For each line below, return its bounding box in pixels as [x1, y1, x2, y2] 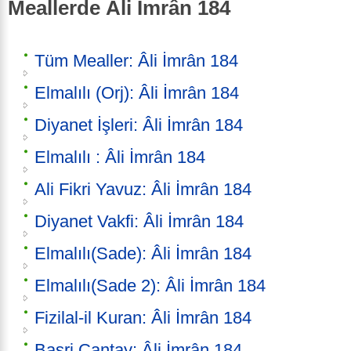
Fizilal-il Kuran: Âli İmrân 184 [34, 308, 251, 328]
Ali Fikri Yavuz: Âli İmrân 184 [34, 179, 251, 200]
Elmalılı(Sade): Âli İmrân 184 [34, 244, 251, 264]
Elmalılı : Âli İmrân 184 [34, 147, 205, 168]
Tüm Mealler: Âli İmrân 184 [34, 51, 238, 71]
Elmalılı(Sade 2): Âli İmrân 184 [34, 276, 266, 296]
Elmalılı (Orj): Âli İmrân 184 [34, 83, 239, 103]
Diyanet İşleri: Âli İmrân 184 [34, 115, 243, 136]
